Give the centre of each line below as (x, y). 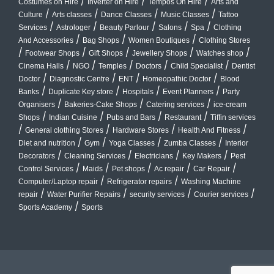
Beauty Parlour (124, 27)
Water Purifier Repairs (84, 194)
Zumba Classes (190, 143)
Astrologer (73, 27)
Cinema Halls (41, 66)
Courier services (221, 194)
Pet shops (128, 168)
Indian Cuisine (73, 117)
